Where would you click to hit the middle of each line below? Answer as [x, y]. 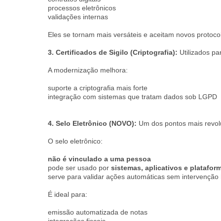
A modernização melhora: [88, 70]
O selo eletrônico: [75, 141]
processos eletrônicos [82, 8]
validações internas [78, 17]
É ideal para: [68, 194]
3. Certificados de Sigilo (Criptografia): [114, 52]
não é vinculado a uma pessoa [99, 159]
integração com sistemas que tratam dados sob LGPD [132, 97]
